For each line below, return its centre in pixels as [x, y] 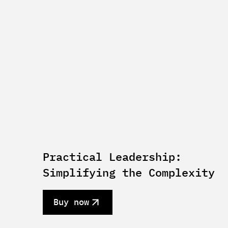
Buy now [71, 202]
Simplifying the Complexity [129, 173]
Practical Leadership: [112, 157]
